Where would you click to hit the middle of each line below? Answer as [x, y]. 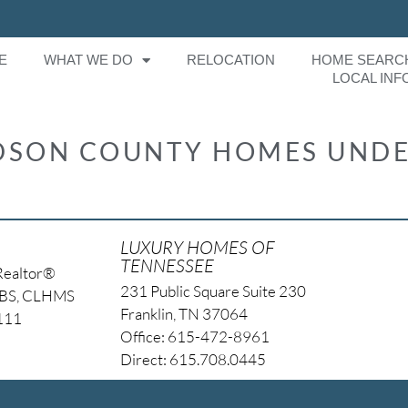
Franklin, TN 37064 [184, 313]
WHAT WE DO [89, 60]
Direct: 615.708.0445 [193, 359]
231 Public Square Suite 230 [213, 291]
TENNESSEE [167, 265]
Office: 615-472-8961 [194, 336]
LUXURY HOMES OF [197, 247]
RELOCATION [231, 60]
